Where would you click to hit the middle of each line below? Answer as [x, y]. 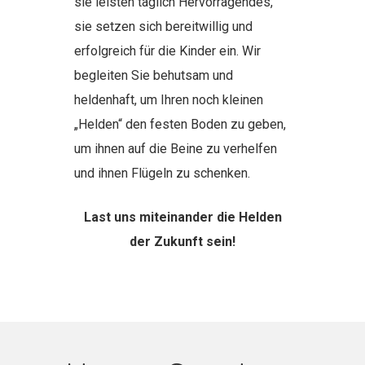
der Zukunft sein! [182, 242]
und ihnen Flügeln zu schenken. [162, 174]
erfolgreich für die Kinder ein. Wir [167, 51]
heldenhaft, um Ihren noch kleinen [168, 100]
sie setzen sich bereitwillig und [163, 27]
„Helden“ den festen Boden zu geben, [180, 125]
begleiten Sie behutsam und [153, 76]
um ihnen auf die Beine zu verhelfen [175, 149]
